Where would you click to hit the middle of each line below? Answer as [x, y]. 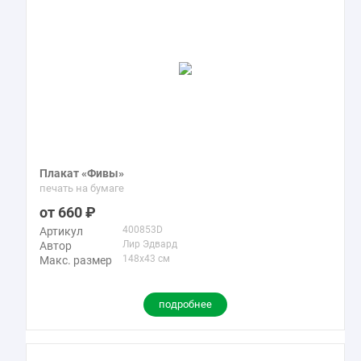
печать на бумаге [82, 188]
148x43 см [146, 259]
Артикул [61, 231]
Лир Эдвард [150, 244]
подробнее [185, 304]
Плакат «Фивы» [82, 173]
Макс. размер [76, 260]
